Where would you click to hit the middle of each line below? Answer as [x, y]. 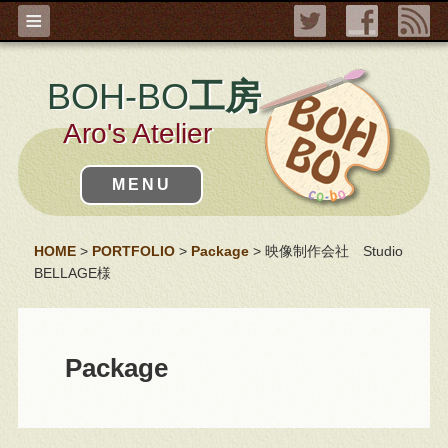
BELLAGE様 [72, 273]
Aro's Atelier [137, 133]
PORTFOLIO [133, 251]
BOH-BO [117, 96]
